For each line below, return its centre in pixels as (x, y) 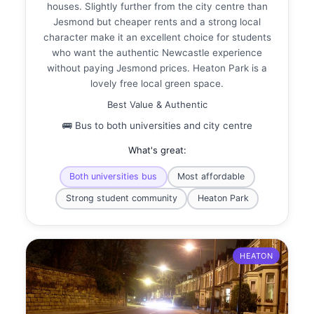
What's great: (157, 150)
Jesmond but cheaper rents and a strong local (157, 21)
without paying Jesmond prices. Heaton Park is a (157, 68)
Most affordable (211, 177)
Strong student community (121, 198)
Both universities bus (113, 177)
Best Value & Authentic (157, 104)
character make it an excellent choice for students (157, 37)
